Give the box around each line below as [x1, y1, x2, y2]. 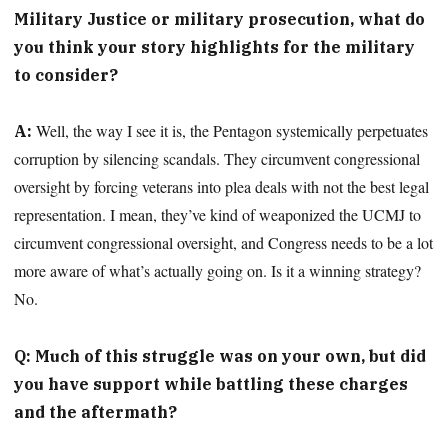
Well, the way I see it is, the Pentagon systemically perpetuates [32, 120, 429, 142]
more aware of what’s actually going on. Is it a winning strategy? [14, 260, 422, 282]
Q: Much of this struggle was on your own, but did [14, 346, 427, 367]
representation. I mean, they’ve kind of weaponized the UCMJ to [14, 204, 422, 226]
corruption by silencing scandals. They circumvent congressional [14, 148, 421, 170]
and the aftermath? [14, 402, 178, 423]
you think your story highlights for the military [14, 36, 416, 57]
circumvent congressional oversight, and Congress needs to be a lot [14, 232, 434, 254]
